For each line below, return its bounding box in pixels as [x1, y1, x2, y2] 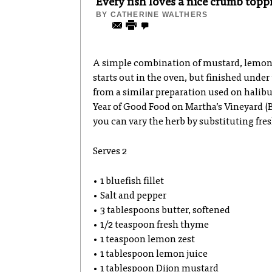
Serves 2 [93, 147, 127, 157]
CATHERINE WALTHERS [110, 10, 208, 19]
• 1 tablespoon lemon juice [93, 250, 208, 259]
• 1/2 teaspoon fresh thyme [93, 220, 209, 230]
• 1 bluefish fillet [93, 177, 164, 186]
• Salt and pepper [93, 191, 166, 201]
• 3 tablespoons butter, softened [93, 206, 230, 216]
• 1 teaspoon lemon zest [93, 235, 195, 245]
